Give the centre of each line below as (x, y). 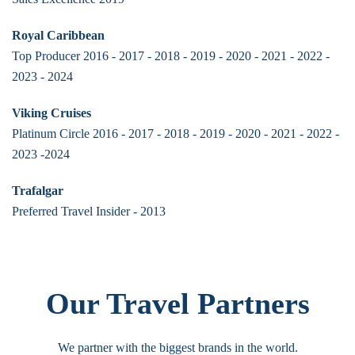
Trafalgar (38, 191)
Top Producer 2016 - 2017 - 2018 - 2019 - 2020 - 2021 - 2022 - (171, 56)
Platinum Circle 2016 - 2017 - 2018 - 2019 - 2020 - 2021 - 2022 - (176, 134)
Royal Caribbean (58, 36)
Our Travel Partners (177, 304)
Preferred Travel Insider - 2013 (89, 212)
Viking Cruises (52, 113)
